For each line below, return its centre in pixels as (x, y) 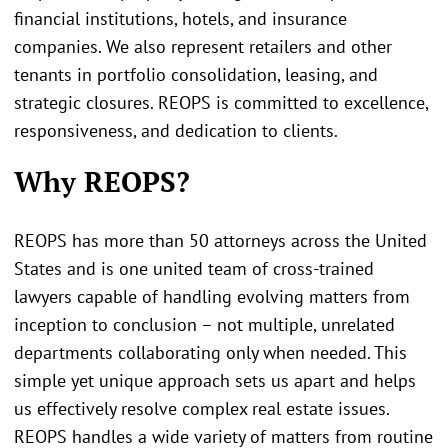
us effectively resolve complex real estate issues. (201, 408)
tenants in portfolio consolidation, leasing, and (196, 75)
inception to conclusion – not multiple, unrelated (204, 324)
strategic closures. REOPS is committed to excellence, (221, 103)
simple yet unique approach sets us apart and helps (215, 380)
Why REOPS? (102, 181)
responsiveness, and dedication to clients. (176, 131)
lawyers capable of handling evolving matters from (212, 296)
